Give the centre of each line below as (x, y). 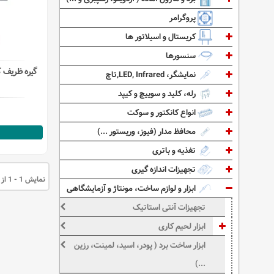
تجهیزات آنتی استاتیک (169, 207)
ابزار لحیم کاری (182, 226)
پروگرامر (183, 18)
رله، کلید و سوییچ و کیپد (157, 94)
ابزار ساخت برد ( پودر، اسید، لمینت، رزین (140, 245)
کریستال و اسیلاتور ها (161, 37)
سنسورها (181, 56)
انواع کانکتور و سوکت (162, 113)
